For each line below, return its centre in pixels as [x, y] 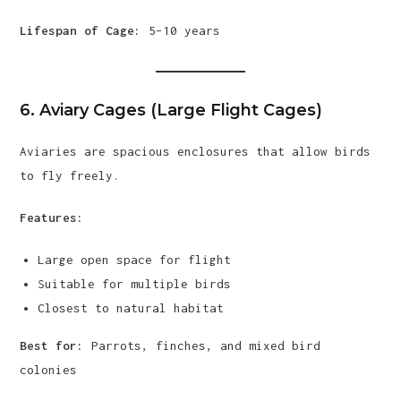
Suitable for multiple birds [135, 284]
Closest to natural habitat [131, 308]
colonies [49, 370]
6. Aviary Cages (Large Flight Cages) [171, 110]
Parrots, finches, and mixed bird [203, 346]
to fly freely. [70, 175]
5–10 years [181, 30]
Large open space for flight [135, 260]
